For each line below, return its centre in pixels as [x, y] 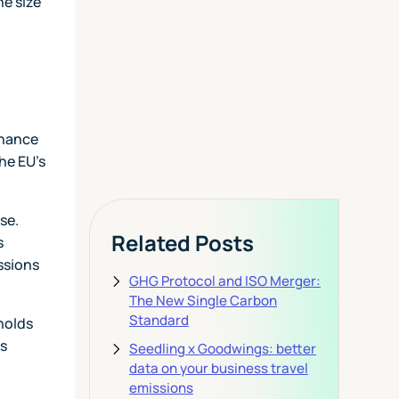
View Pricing [180, 104]
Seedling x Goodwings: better [222, 348]
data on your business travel [218, 368]
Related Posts [182, 242]
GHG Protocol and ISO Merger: [224, 281]
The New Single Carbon [203, 300]
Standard [159, 320]
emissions [161, 387]
